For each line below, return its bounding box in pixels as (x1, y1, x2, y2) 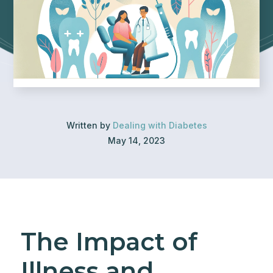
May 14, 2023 (108, 135, 165, 146)
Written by (66, 120, 113, 130)
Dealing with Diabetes (112, 120, 207, 130)
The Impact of (20, 227, 197, 257)
